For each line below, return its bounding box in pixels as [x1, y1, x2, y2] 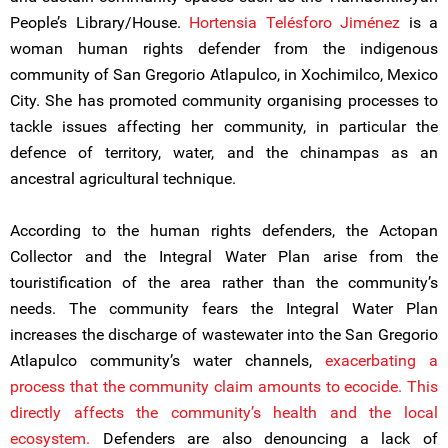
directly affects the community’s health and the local [10, 403, 438, 422]
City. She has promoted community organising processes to [10, 91, 438, 110]
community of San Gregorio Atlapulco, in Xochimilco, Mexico [10, 65, 438, 84]
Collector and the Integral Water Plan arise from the [10, 247, 438, 266]
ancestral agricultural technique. [10, 169, 236, 188]
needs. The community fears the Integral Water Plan [10, 299, 438, 318]
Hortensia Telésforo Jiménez [189, 13, 400, 32]
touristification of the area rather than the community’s [10, 273, 438, 292]
